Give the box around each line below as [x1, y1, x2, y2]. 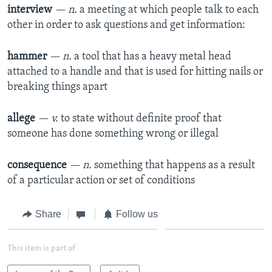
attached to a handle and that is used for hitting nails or [7, 66, 263, 78]
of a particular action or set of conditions [7, 175, 195, 187]
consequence [7, 160, 69, 172]
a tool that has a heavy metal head [74, 51, 231, 63]
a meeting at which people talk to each [80, 4, 259, 16]
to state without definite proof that [61, 113, 222, 125]
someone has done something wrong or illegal [7, 128, 219, 140]
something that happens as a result [94, 160, 255, 172]
